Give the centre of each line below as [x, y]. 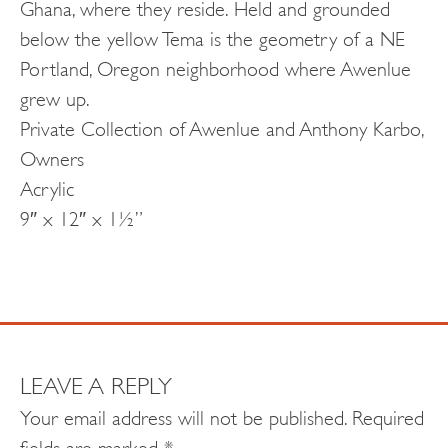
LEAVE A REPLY [96, 382]
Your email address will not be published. [183, 415]
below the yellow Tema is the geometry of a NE [212, 36]
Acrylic [47, 186]
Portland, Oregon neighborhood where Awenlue [215, 66]
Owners [52, 156]
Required [388, 415]
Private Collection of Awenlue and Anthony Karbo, [222, 126]
